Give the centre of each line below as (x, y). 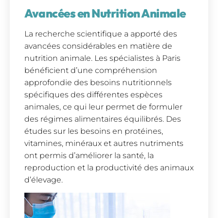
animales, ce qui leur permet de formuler (103, 107)
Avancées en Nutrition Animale (105, 13)
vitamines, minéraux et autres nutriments (104, 143)
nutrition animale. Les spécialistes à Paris (102, 58)
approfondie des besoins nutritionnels (98, 82)
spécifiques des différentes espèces (93, 94)
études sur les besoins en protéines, (94, 131)
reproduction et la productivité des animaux (109, 167)
